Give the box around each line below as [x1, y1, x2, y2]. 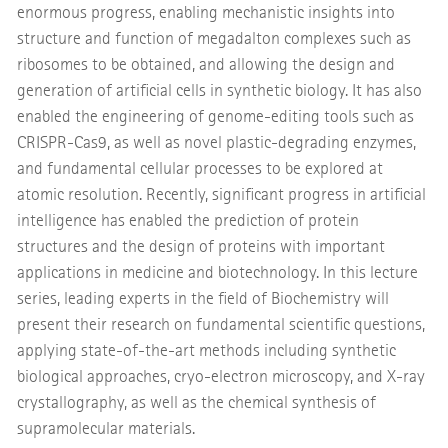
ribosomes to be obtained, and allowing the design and [16, 54, 395, 76]
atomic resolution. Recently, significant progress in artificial [16, 184, 426, 206]
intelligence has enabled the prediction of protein [16, 210, 359, 232]
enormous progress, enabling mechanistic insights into [16, 2, 395, 24]
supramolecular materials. [16, 418, 195, 440]
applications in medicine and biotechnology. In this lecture [16, 262, 418, 284]
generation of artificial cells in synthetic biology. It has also [16, 80, 422, 102]
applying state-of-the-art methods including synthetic [16, 340, 396, 362]
